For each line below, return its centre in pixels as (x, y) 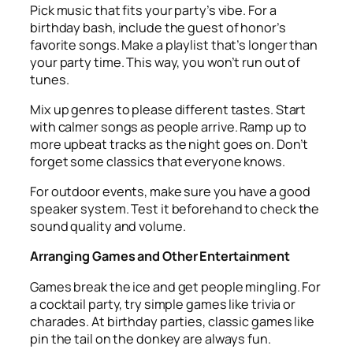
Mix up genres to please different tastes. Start (168, 109)
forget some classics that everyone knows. (158, 161)
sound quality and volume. (108, 227)
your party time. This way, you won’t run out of (165, 62)
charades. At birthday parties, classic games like (173, 321)
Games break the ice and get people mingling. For (176, 286)
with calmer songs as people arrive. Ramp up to (169, 126)
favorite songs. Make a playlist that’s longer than (174, 45)
